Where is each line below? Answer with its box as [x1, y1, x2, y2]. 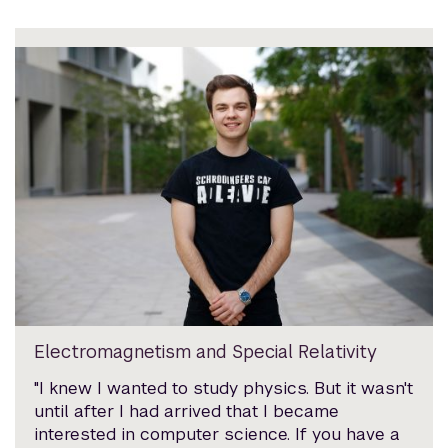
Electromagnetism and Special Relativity [34, 339, 378, 363]
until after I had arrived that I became [34, 399, 340, 422]
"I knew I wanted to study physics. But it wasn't [34, 376, 414, 399]
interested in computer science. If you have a [34, 422, 401, 445]
